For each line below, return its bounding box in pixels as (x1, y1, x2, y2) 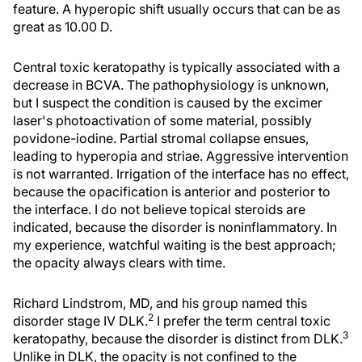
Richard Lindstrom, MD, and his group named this (13, 295, 307, 311)
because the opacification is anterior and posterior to (13, 183, 330, 200)
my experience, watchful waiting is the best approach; (13, 237, 336, 253)
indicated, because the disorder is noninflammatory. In (13, 219, 337, 235)
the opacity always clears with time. (13, 255, 225, 271)
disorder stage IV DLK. (13, 313, 148, 329)
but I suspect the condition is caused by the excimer (13, 95, 322, 111)
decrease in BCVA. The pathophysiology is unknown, (13, 77, 329, 93)
